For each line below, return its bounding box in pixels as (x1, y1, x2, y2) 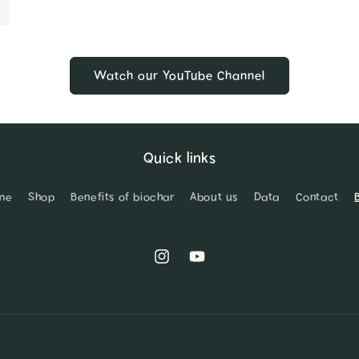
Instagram (152, 256, 207, 273)
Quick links (143, 148, 216, 168)
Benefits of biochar (71, 189, 175, 205)
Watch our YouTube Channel (94, 67, 265, 84)
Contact (295, 189, 339, 205)
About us (190, 189, 238, 205)
